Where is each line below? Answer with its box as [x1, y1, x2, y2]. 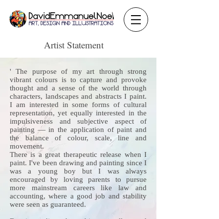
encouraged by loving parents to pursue [10, 175, 147, 183]
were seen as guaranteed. [10, 200, 86, 208]
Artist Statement [44, 39, 104, 51]
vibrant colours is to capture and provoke [10, 76, 147, 84]
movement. [10, 142, 46, 150]
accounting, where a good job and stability [10, 192, 147, 200]
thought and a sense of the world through [10, 84, 147, 92]
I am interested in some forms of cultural [10, 101, 147, 109]
